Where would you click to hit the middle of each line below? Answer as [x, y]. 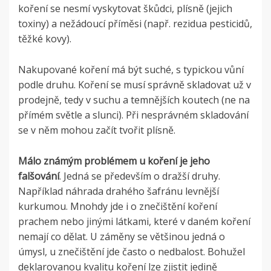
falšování [39, 176]
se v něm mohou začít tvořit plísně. [97, 130]
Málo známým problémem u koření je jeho [114, 161]
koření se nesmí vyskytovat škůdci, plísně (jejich [125, 9]
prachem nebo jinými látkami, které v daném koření [134, 222]
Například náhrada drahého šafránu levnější [119, 191]
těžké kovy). [45, 39]
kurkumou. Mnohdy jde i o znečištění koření [118, 207]
